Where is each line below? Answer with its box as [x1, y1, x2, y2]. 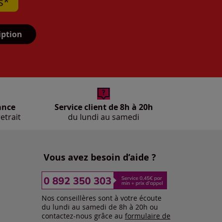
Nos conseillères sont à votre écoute [41, 193, 162, 203]
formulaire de [124, 211, 170, 221]
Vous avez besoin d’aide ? [43, 151, 156, 164]
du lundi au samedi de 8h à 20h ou [41, 202, 158, 212]
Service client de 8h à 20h [54, 102, 153, 113]
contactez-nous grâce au [41, 211, 125, 221]
